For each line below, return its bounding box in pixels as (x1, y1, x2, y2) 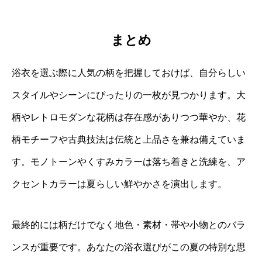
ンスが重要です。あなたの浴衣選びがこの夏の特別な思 (12, 242, 246, 252)
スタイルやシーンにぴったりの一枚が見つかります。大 (12, 89, 246, 100)
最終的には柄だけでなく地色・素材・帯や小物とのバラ (12, 219, 246, 230)
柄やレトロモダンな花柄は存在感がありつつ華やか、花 (12, 112, 246, 122)
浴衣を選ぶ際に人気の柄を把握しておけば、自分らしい (12, 67, 246, 78)
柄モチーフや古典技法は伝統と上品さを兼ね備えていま (12, 134, 246, 144)
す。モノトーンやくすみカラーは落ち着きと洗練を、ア (12, 156, 246, 167)
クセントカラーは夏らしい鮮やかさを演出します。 (12, 178, 227, 189)
